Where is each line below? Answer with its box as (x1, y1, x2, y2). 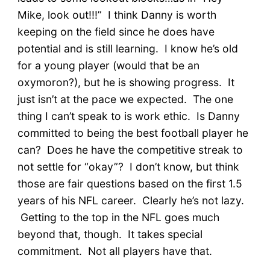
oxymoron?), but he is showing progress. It (17, 75, 234, 89)
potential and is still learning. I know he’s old (17, 42, 238, 55)
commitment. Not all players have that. (17, 244, 212, 257)
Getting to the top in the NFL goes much (17, 210, 219, 224)
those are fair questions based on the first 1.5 (17, 177, 242, 190)
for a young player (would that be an (17, 58, 199, 72)
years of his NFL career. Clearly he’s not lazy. (17, 193, 244, 207)
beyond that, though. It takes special (17, 227, 202, 240)
